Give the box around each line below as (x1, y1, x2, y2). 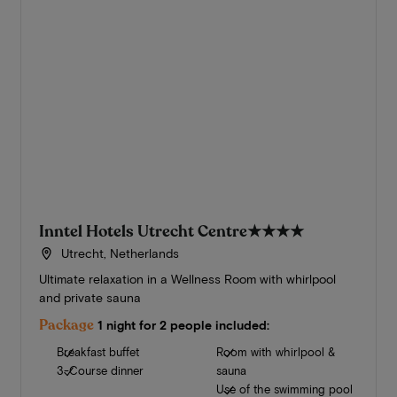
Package (38, 315, 94, 336)
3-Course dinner (56, 363, 144, 378)
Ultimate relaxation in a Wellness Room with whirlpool (38, 271, 336, 287)
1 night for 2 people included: (97, 317, 269, 333)
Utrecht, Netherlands (58, 245, 180, 261)
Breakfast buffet (56, 345, 139, 360)
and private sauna (38, 290, 141, 306)
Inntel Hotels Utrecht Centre (38, 221, 247, 243)
